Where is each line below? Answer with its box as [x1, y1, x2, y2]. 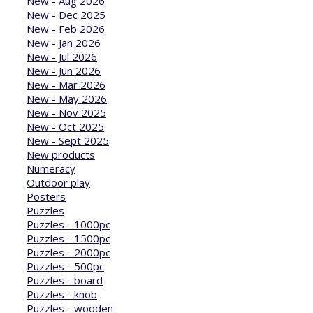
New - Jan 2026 [27, 35, 101, 50]
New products [27, 147, 95, 161]
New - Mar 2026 [27, 77, 105, 92]
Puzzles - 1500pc [27, 231, 110, 245]
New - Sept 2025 [27, 133, 109, 147]
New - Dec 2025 [27, 7, 105, 22]
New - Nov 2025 [27, 105, 106, 119]
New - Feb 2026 [27, 21, 105, 36]
